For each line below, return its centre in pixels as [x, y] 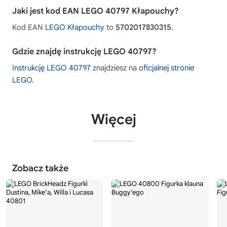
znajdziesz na [115, 68]
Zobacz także [40, 168]
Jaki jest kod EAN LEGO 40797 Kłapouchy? [96, 11]
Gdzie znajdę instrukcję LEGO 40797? [84, 51]
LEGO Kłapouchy [75, 27]
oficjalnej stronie [166, 68]
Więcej [113, 119]
